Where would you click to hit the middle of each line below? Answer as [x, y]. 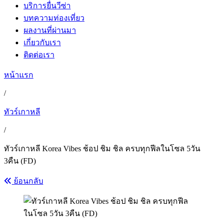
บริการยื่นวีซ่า [47, 6]
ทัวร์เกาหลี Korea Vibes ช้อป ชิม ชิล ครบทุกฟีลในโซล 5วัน [102, 149]
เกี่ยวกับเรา [42, 42]
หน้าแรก [19, 75]
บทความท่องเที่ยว [54, 18]
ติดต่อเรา [39, 55]
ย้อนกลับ [27, 181]
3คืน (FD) [20, 161]
